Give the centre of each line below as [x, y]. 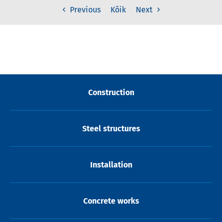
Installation [111, 165]
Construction [111, 92]
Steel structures [111, 128]
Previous [84, 10]
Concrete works [111, 201]
